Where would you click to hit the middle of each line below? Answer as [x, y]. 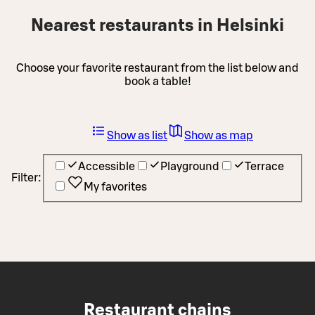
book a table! [157, 81]
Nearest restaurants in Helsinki [157, 26]
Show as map [219, 135]
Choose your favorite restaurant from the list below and [157, 68]
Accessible [107, 167]
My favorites [115, 187]
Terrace [264, 167]
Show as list [137, 135]
